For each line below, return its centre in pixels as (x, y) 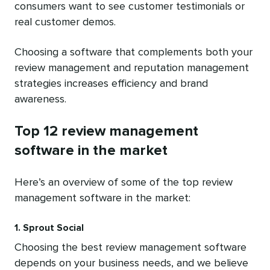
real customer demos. (65, 23)
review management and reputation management (132, 68)
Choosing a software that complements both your (133, 53)
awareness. (40, 100)
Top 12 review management (106, 132)
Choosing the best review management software (130, 248)
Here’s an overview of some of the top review (124, 183)
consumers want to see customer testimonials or (130, 7)
